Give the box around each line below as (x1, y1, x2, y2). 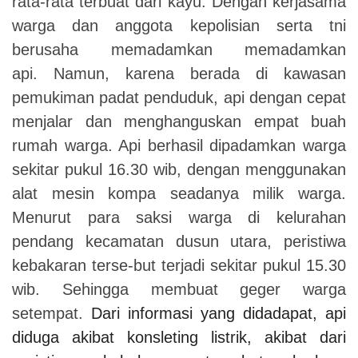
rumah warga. (12, 136, 119, 154)
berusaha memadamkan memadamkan (12, 40, 346, 58)
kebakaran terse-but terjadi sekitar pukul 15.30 (12, 256, 346, 274)
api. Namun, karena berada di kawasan (12, 64, 346, 82)
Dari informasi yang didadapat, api (91, 304, 346, 322)
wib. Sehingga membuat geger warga (12, 280, 346, 298)
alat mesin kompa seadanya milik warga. (12, 184, 346, 202)
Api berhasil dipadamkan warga (118, 136, 347, 154)
